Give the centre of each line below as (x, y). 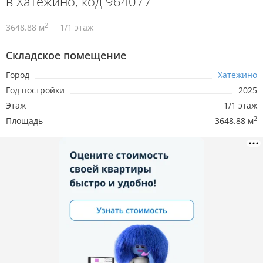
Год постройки (35, 90)
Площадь (24, 121)
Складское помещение (66, 55)
